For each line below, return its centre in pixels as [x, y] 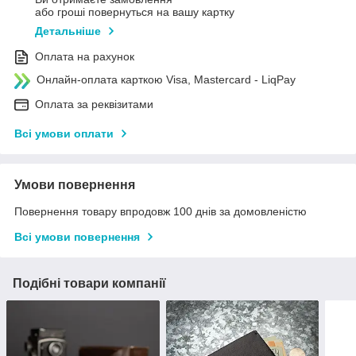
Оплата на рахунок [85, 56]
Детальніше [68, 31]
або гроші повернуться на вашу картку [135, 12]
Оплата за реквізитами [94, 104]
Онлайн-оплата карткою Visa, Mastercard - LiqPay [166, 79]
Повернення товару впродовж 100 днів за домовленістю [161, 211]
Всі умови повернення [77, 236]
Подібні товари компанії [89, 283]
